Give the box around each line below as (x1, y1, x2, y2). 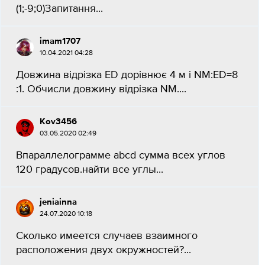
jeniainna (40, 198, 77, 206)
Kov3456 (40, 117, 77, 126)
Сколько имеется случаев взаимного (16, 231, 198, 241)
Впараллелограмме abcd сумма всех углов (16, 150, 225, 161)
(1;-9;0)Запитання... (16, 4, 103, 14)
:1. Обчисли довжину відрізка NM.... (16, 84, 186, 95)
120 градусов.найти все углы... (16, 164, 163, 175)
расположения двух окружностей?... (16, 245, 191, 256)
